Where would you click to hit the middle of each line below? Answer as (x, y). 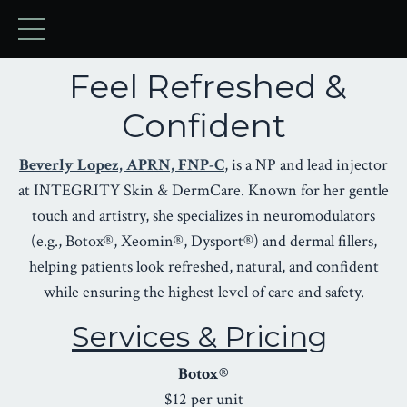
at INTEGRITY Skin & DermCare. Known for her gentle (203, 190)
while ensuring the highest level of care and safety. (203, 292)
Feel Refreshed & (203, 86)
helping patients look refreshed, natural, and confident (203, 267)
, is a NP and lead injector (306, 165)
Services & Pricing (199, 337)
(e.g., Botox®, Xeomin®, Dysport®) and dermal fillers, (203, 241)
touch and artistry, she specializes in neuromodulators (203, 216)
